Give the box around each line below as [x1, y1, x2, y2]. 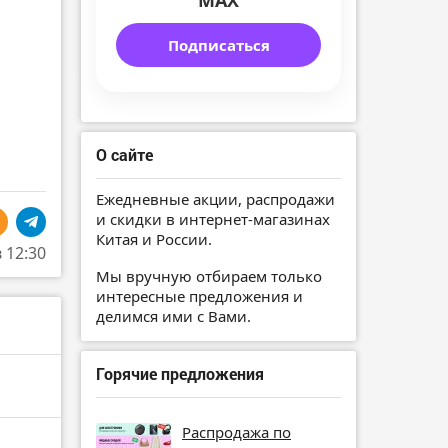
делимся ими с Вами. [96, 305, 251, 326]
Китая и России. [96, 229, 212, 250]
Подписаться [167, 35, 270, 56]
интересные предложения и [96, 285, 303, 306]
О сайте [96, 144, 153, 166]
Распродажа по [182, 421, 291, 442]
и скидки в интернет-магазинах [96, 209, 330, 230]
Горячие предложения [96, 362, 264, 384]
